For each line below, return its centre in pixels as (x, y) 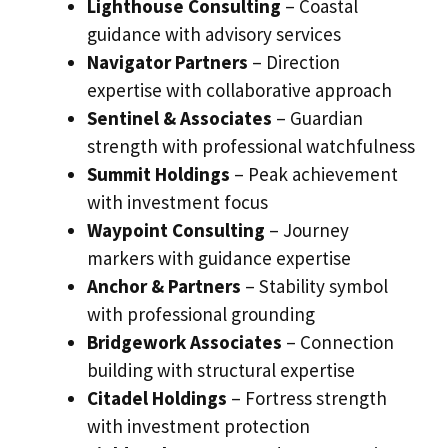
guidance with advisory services (214, 34)
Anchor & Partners (164, 286)
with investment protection (198, 426)
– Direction (294, 62)
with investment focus (177, 202)
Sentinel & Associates (179, 118)
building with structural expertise (221, 370)
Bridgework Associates (184, 342)
